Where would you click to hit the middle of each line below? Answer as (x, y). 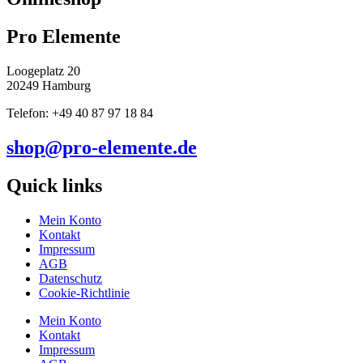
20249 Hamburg (49, 86)
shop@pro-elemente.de (102, 148)
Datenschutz (70, 278)
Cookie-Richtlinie (84, 293)
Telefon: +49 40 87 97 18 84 (80, 113)
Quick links (54, 186)
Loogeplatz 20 (43, 71)
